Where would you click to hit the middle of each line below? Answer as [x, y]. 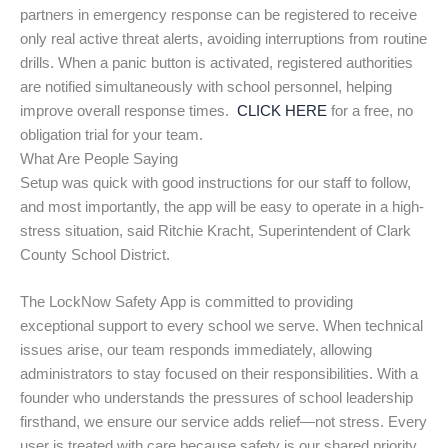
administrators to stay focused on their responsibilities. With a [219, 374]
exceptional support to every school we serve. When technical [221, 326]
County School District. [95, 254]
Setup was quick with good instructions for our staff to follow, [215, 182]
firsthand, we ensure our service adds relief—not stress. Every [223, 422]
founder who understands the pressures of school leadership [216, 398]
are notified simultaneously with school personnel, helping [206, 86]
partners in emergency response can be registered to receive [218, 14]
